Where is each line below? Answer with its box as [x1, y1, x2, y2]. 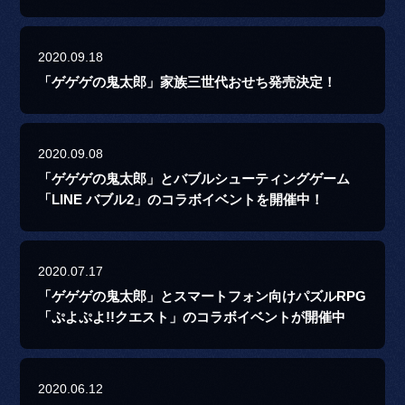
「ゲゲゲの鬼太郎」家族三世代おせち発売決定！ [38, 75, 337, 90]
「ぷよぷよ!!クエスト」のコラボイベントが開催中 [38, 310, 346, 325]
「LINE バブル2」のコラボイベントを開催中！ [38, 193, 325, 208]
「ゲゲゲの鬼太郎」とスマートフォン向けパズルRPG [38, 289, 367, 305]
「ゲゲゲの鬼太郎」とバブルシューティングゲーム [38, 172, 351, 187]
